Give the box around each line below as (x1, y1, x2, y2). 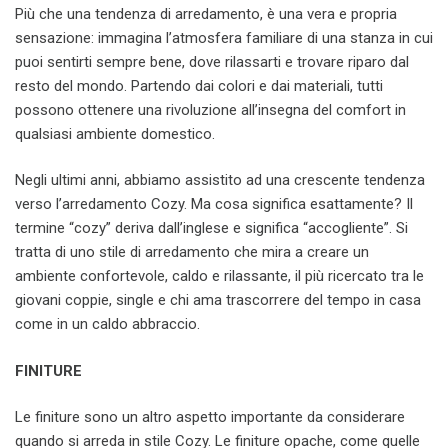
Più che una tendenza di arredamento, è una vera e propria (15, 4, 397, 23)
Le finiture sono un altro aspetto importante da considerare (15, 408, 405, 426)
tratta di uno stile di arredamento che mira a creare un (15, 243, 369, 261)
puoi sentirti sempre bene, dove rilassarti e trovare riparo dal (15, 52, 409, 71)
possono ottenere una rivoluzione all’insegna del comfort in (15, 100, 406, 119)
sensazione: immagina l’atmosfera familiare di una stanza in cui (15, 28, 433, 47)
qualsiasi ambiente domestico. (15, 124, 215, 143)
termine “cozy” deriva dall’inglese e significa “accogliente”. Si (15, 219, 408, 237)
